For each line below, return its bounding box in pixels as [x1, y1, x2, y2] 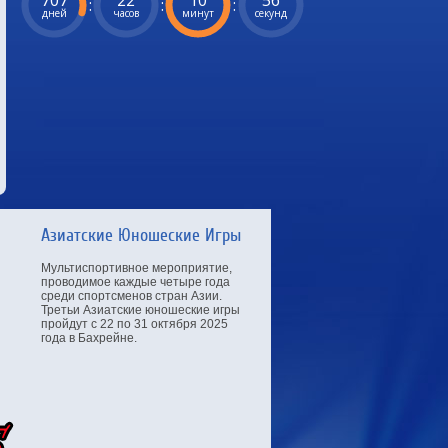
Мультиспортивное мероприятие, [41, 261, 232, 275]
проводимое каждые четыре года [41, 275, 230, 289]
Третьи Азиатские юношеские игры [41, 303, 240, 317]
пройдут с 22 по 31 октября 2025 [41, 317, 228, 331]
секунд [255, 6, 287, 20]
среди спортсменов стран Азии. [41, 289, 222, 303]
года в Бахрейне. [41, 331, 137, 345]
